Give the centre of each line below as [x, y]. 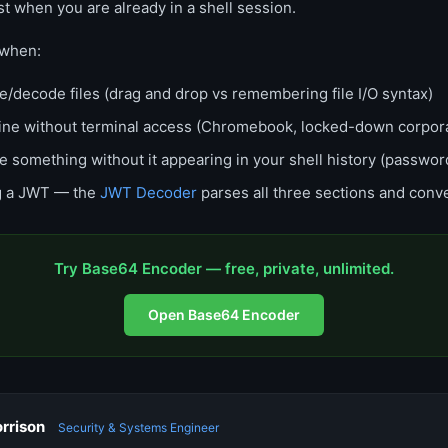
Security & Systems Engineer [138, 427]
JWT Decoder [148, 192]
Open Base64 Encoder [224, 314]
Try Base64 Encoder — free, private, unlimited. [224, 268]
